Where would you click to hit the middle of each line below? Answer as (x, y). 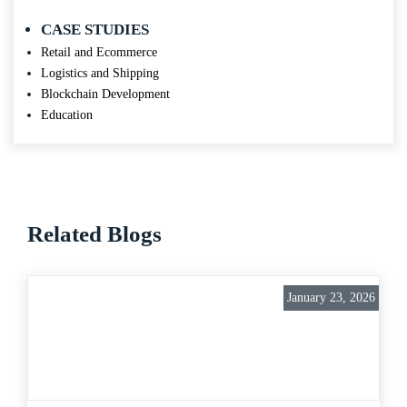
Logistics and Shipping (100, 73)
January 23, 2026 (331, 297)
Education (67, 115)
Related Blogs (94, 233)
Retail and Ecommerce (99, 52)
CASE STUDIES (95, 30)
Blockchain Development (105, 94)
